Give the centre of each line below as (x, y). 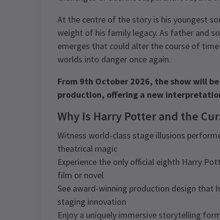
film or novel (81, 175)
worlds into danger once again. (114, 59)
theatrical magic (87, 149)
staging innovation (92, 202)
